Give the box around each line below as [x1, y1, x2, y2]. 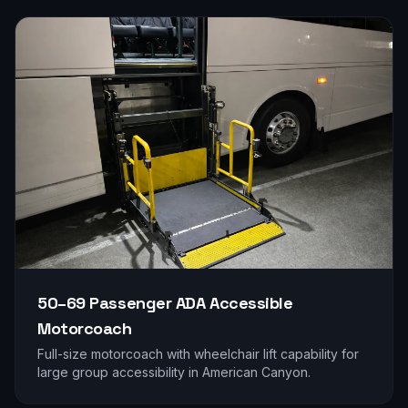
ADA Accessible [175, 291, 293, 313]
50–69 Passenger [37, 291, 176, 313]
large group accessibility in [37, 363, 202, 380]
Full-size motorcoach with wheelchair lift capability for [37, 345, 359, 362]
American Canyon [202, 363, 308, 380]
